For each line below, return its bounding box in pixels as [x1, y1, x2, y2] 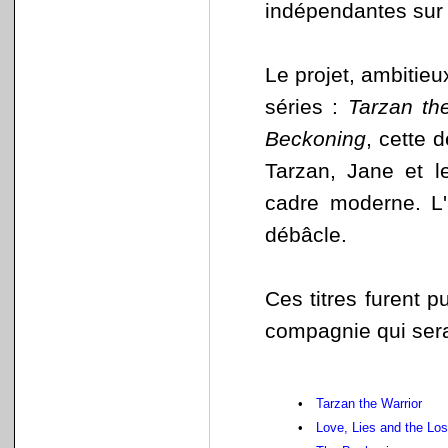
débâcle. [265, 223, 347, 247]
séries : [265, 95, 348, 119]
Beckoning [265, 127, 366, 151]
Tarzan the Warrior [316, 396, 422, 411]
